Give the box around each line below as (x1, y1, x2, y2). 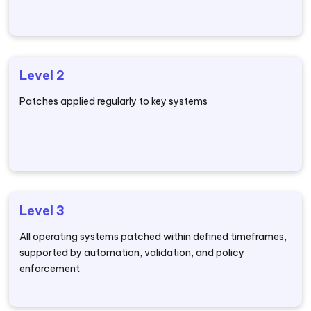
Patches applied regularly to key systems (19, 95, 208, 108)
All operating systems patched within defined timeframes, (19, 230, 287, 243)
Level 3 (19, 203, 65, 219)
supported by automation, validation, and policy (19, 246, 245, 259)
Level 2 (19, 67, 65, 83)
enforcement (19, 262, 81, 275)
